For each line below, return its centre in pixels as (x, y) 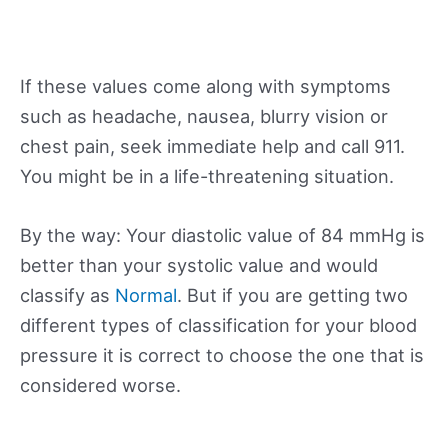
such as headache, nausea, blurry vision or (204, 115)
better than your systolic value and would (199, 264)
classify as (67, 294)
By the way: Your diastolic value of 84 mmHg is (222, 234)
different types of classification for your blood (218, 324)
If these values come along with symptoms (205, 85)
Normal (146, 294)
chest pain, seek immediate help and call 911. (212, 145)
